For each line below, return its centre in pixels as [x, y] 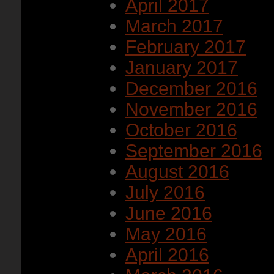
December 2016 [191, 88]
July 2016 [165, 192]
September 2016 [194, 151]
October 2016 [181, 130]
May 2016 [166, 234]
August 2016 [177, 172]
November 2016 [191, 109]
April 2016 [167, 255]
